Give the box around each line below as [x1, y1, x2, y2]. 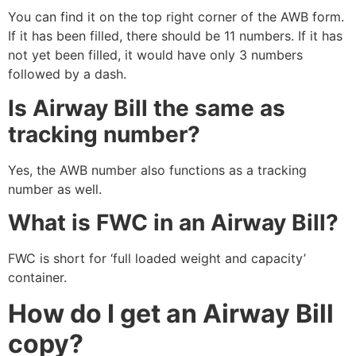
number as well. [8, 180, 102, 197]
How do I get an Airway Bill [8, 297, 334, 329]
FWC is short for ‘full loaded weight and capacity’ [8, 250, 306, 267]
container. [8, 269, 67, 286]
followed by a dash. [8, 66, 126, 83]
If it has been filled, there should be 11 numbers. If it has [8, 28, 342, 44]
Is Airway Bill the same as [8, 94, 285, 122]
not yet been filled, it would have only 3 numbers [8, 47, 303, 64]
